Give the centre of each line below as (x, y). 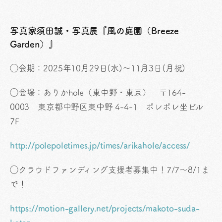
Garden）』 (34, 44)
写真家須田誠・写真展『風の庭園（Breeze (95, 31)
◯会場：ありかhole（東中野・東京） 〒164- (98, 93)
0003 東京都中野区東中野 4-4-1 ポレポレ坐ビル (107, 107)
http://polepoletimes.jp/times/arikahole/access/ (100, 146)
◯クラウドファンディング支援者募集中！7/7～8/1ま (110, 170)
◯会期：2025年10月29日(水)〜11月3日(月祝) (98, 68)
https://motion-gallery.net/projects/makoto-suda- (105, 209)
